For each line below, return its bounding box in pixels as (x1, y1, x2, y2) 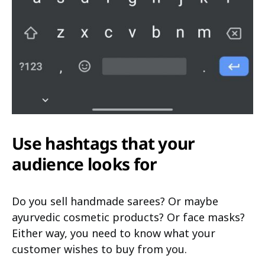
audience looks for (12, 152, 157, 175)
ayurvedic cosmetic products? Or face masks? (12, 209, 245, 224)
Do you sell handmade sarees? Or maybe (12, 193, 218, 208)
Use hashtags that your (12, 131, 195, 154)
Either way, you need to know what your (12, 225, 215, 240)
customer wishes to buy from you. (12, 241, 187, 256)
